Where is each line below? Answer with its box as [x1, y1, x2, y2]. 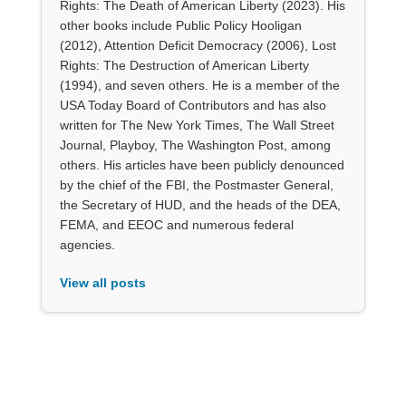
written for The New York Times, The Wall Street [59, 117, 334, 132]
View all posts [59, 275, 146, 290]
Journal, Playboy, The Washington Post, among [59, 137, 331, 152]
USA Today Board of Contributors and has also [59, 97, 326, 112]
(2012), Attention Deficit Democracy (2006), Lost [59, 37, 336, 53]
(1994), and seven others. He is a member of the [59, 77, 340, 92]
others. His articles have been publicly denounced [59, 157, 344, 172]
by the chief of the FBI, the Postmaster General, [59, 177, 333, 192]
